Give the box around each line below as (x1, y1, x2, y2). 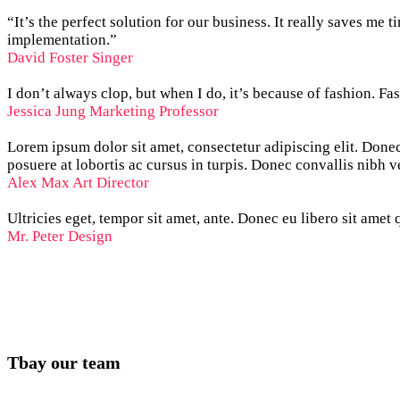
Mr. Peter (7, 228, 64, 246)
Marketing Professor (89, 103, 219, 121)
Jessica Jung (7, 103, 86, 121)
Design (68, 228, 112, 246)
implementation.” (7, 31, 117, 49)
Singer (92, 49, 133, 67)
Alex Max (7, 174, 70, 192)
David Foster (7, 49, 88, 67)
